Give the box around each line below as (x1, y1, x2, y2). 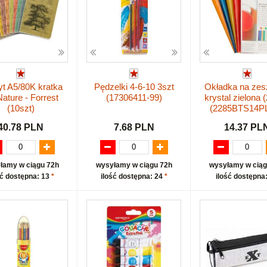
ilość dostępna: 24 (100, 172, 164, 181)
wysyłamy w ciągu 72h (95, 160, 172, 169)
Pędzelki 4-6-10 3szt (94, 82, 174, 92)
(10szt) (7, 103, 35, 114)
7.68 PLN (113, 122, 154, 132)
